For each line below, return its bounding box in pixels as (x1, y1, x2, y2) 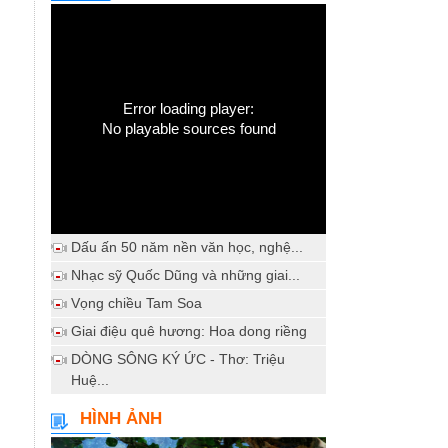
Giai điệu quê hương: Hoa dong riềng (71, 323, 307, 339)
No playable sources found (101, 120, 276, 137)
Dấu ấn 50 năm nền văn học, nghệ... (71, 239, 303, 255)
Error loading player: (123, 100, 254, 117)
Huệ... (71, 372, 109, 388)
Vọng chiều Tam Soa (71, 295, 202, 311)
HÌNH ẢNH (80, 409, 162, 428)
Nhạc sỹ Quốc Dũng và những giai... (71, 267, 300, 283)
